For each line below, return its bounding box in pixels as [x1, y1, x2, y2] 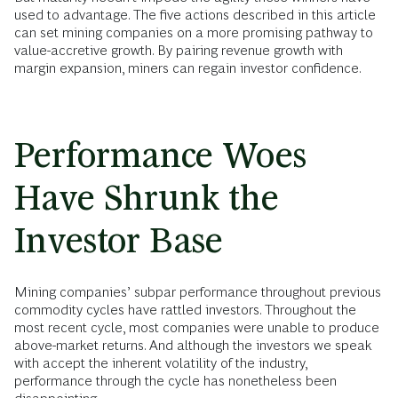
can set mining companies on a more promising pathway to [14, 25, 373, 41]
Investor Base [14, 220, 223, 261]
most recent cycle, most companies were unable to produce [14, 320, 379, 336]
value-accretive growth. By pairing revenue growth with [14, 43, 343, 59]
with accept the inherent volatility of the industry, [14, 355, 307, 371]
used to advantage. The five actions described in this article [14, 7, 376, 23]
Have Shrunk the [14, 178, 279, 219]
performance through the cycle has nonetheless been [14, 373, 337, 389]
